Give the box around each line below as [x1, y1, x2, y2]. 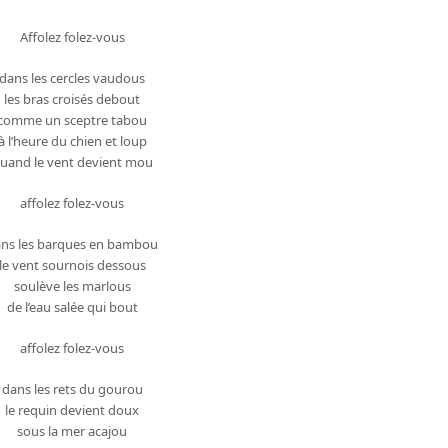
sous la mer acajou [17, 421, 128, 440]
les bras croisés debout [4, 89, 141, 108]
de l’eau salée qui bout [6, 297, 138, 316]
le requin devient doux [5, 400, 140, 419]
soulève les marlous [13, 276, 131, 295]
